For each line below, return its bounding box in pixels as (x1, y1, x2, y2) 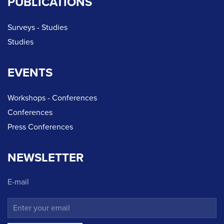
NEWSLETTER (7, 150, 83, 165)
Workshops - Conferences (7, 93, 97, 103)
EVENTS (7, 65, 52, 80)
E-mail (7, 177, 29, 187)
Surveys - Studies (7, 22, 67, 33)
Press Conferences (7, 122, 73, 132)
